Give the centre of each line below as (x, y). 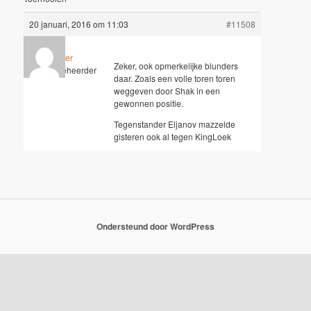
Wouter (60, 58)
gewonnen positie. (149, 103)
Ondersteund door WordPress (155, 226)
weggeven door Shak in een (167, 91)
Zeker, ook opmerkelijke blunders (176, 66)
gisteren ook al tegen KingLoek (173, 137)
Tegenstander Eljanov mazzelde (175, 124)
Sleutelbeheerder (64, 70)
